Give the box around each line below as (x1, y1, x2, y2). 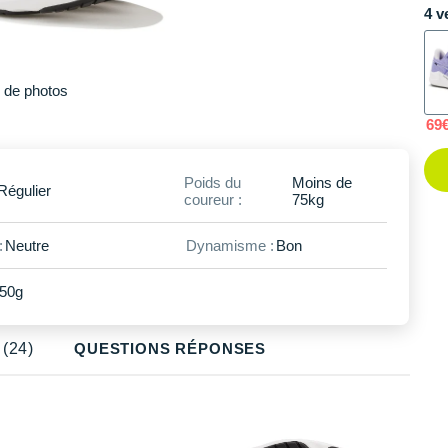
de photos (3, 81, 68, 99)
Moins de (291, 173, 352, 191)
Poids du (183, 173, 241, 191)
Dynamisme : (185, 236, 274, 254)
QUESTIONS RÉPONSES (74, 339, 267, 357)
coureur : (183, 190, 242, 208)
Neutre (4, 236, 49, 254)
